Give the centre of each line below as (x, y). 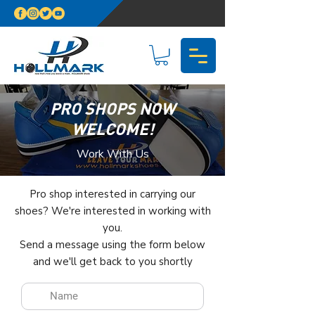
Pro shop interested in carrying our (112, 194)
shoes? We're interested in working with (112, 211)
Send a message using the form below (112, 245)
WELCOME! (112, 129)
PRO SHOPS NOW (112, 109)
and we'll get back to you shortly (112, 262)
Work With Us (112, 154)
